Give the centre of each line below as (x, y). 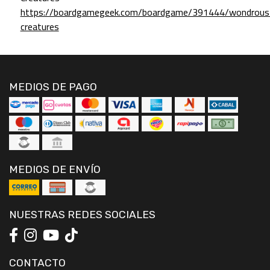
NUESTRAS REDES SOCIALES (82, 214)
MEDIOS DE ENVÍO (55, 169)
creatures (39, 26)
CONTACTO (37, 262)
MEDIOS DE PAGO (53, 86)
